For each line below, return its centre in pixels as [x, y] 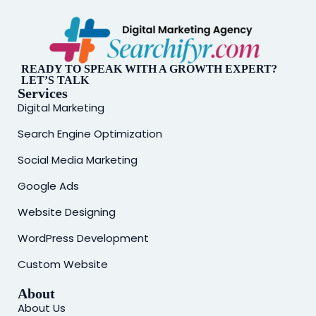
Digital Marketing [61, 107]
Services [43, 93]
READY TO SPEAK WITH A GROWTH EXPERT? [149, 68]
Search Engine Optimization [90, 133]
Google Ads [48, 186]
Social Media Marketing [78, 159]
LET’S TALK [55, 80]
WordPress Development [83, 238]
